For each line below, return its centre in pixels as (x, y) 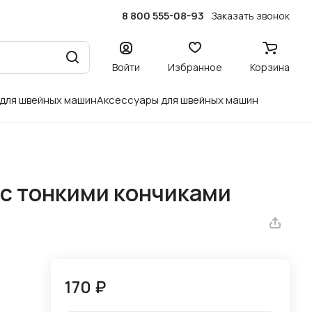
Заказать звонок (251, 15)
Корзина (270, 67)
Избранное (195, 67)
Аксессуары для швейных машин (178, 100)
